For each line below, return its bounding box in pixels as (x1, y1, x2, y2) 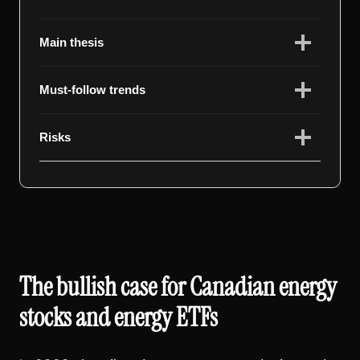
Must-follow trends (39, 82, 145, 96)
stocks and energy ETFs (19, 300, 218, 334)
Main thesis (39, 35, 104, 49)
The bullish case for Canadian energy (19, 269, 337, 304)
